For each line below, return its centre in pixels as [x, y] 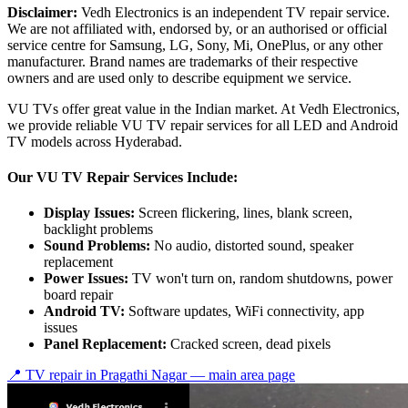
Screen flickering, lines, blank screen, [244, 213]
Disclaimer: [42, 12]
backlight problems [98, 229]
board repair [78, 295]
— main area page [241, 375]
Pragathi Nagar [143, 375]
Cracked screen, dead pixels [249, 344]
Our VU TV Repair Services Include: [122, 178]
